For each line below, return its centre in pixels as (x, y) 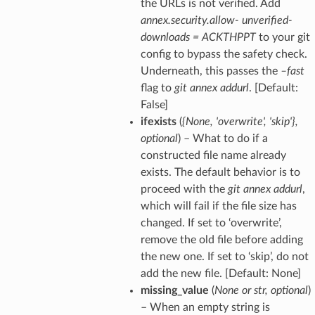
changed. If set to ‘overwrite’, (211, 223)
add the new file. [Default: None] (220, 273)
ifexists (158, 121)
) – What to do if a (223, 138)
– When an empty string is (205, 307)
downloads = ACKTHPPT (198, 37)
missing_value (174, 290)
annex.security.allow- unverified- (216, 20)
